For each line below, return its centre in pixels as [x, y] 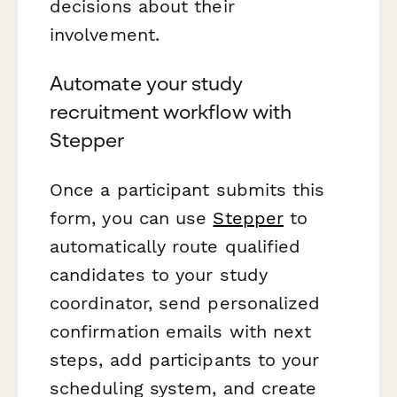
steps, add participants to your [185, 359]
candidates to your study [159, 274]
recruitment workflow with [171, 112]
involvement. [105, 35]
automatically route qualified [175, 246]
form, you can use [132, 218]
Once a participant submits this [187, 189]
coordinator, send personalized [185, 303]
